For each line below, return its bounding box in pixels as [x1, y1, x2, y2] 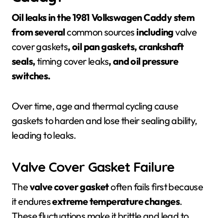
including [134, 26, 176, 38]
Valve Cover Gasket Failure [12, 158, 174, 175]
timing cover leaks [36, 55, 109, 67]
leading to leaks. [12, 129, 76, 141]
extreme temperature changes [52, 195, 180, 207]
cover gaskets [12, 40, 68, 53]
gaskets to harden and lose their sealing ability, [12, 114, 198, 127]
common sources [67, 26, 135, 38]
